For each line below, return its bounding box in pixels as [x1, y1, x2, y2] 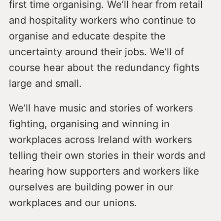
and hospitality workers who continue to [8, 14, 196, 26]
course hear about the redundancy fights [8, 61, 199, 74]
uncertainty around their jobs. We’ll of [8, 45, 184, 58]
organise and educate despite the [8, 30, 166, 42]
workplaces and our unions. [8, 196, 137, 209]
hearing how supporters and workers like [8, 165, 199, 177]
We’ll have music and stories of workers [8, 102, 193, 114]
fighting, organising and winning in [8, 117, 170, 130]
